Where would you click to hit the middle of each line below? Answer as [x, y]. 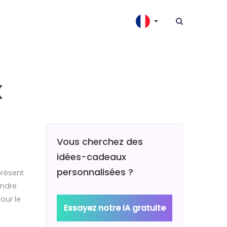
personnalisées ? [95, 172]
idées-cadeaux [91, 157]
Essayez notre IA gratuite [115, 208]
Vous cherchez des [100, 141]
